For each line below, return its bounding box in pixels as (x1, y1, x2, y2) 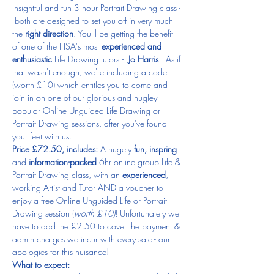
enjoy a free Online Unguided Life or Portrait (12, 194, 169, 206)
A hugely (98, 143, 134, 155)
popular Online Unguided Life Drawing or (12, 104, 163, 116)
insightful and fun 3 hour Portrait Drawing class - (12, 1, 183, 13)
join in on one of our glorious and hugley (12, 91, 160, 103)
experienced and (99, 40, 164, 52)
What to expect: (12, 258, 70, 270)
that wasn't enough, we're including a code (12, 65, 169, 78)
